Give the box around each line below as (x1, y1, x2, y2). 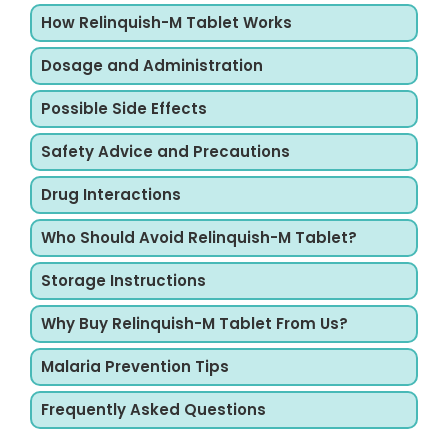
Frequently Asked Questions (41, 398, 266, 420)
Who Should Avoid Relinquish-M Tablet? (41, 226, 357, 248)
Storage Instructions (41, 269, 206, 291)
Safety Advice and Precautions (41, 140, 290, 162)
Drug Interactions (41, 183, 181, 205)
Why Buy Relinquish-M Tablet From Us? (41, 312, 348, 334)
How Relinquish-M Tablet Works (41, 11, 292, 33)
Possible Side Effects (41, 97, 207, 119)
